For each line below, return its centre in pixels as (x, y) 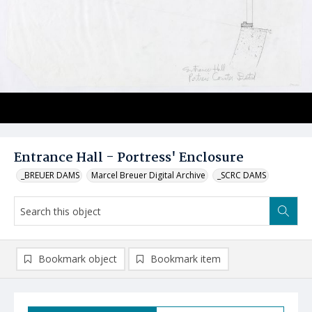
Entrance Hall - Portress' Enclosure (129, 158)
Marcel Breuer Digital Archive (148, 175)
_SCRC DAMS (242, 175)
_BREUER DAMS (50, 175)
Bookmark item (186, 259)
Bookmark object (78, 259)
